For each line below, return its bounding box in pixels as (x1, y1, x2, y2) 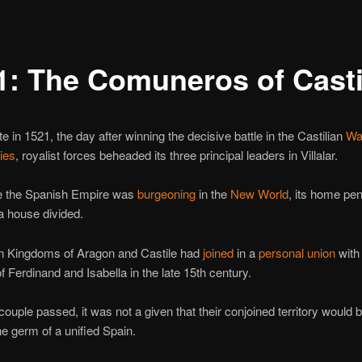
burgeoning (137, 185, 196, 203)
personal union (258, 243, 335, 261)
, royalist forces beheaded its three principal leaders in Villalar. (15, 145, 338, 163)
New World (229, 185, 288, 203)
